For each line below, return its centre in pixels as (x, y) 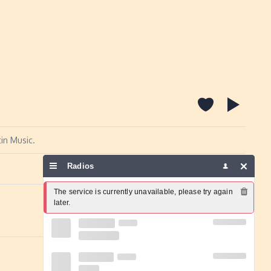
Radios (82, 166)
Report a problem (201, 169)
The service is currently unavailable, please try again (143, 192)
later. (62, 203)
